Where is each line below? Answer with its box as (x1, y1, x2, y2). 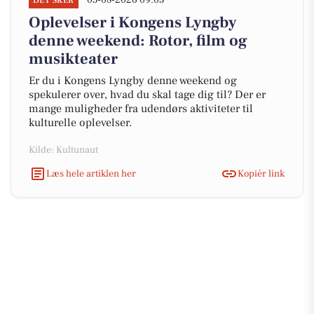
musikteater (29, 49, 118, 69)
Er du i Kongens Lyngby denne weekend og (29, 74, 237, 88)
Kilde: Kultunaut (29, 144, 98, 156)
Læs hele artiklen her (46, 167, 136, 180)
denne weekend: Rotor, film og (29, 31, 247, 50)
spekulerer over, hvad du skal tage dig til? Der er (29, 88, 266, 102)
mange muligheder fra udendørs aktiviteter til (29, 102, 253, 116)
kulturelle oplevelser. (29, 116, 132, 130)
